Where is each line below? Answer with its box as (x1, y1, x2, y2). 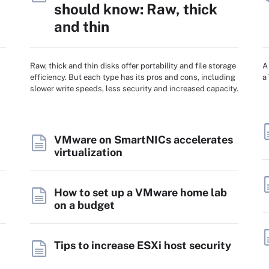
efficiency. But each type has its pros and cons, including (30, 73, 235, 82)
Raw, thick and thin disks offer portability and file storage (30, 61, 236, 70)
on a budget (54, 199, 115, 211)
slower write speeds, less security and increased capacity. (30, 84, 238, 93)
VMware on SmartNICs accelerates (54, 133, 233, 146)
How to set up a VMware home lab (54, 186, 227, 199)
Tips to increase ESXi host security (54, 239, 231, 252)
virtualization (54, 146, 122, 159)
